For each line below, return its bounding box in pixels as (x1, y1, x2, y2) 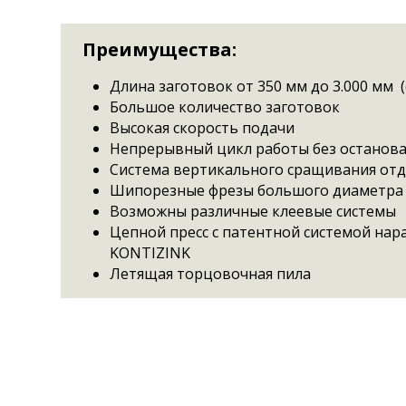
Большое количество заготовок (110, 97, 341, 118)
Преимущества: (82, 37, 237, 63)
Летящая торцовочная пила (110, 264, 312, 285)
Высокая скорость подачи (110, 118, 295, 139)
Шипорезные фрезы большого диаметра (110, 180, 404, 201)
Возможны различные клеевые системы (110, 201, 397, 222)
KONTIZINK (110, 243, 195, 264)
